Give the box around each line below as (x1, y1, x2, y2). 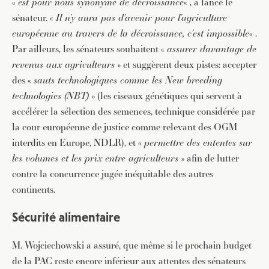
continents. (12, 183, 55, 196)
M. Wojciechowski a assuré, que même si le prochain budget (12, 238, 252, 252)
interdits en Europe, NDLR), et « (12, 136, 144, 150)
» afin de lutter (178, 151, 239, 165)
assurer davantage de (167, 42, 256, 56)
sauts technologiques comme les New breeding (34, 73, 222, 87)
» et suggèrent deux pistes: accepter (115, 58, 256, 71)
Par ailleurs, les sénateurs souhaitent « (12, 42, 167, 56)
